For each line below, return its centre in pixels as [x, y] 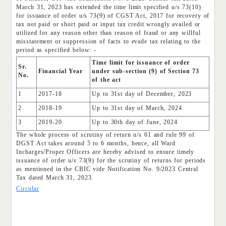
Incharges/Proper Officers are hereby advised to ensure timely [105, 152]
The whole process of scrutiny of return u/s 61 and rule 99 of [105, 135]
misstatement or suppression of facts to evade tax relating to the [108, 41]
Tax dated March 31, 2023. [55, 178]
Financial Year [61, 71]
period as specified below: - [56, 50]
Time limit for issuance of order [141, 63]
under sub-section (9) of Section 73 [146, 71]
